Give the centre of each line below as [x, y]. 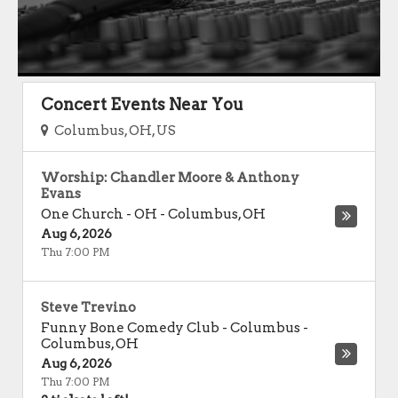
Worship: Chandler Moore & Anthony [170, 178]
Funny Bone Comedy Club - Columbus [171, 328]
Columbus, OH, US [112, 131]
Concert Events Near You [142, 104]
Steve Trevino [88, 307]
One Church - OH [99, 214]
